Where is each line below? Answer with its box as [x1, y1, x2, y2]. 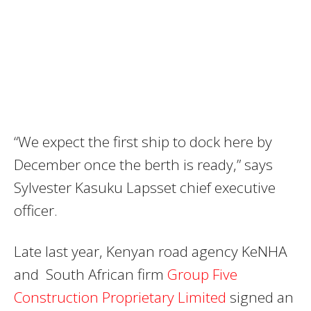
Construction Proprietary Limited [14, 287, 226, 307]
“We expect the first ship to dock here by [14, 131, 272, 151]
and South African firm [14, 264, 167, 284]
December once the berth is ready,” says [14, 154, 273, 174]
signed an [226, 287, 294, 307]
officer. [14, 200, 58, 220]
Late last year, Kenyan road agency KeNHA [14, 241, 287, 261]
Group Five [167, 264, 237, 284]
